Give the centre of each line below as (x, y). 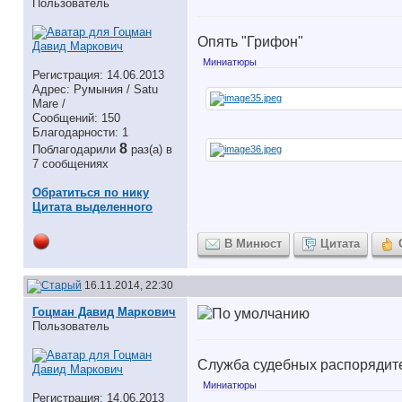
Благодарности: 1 (80, 132)
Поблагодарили (76, 149)
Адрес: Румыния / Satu (95, 89)
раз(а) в (152, 149)
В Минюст (253, 244)
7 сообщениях (70, 164)
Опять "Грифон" (250, 42)
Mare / (49, 104)
